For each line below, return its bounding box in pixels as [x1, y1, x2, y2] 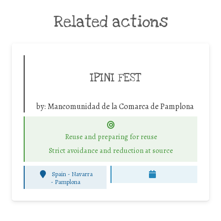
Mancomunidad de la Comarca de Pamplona [47, 101, 194, 112]
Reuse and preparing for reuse [65, 131, 157, 142]
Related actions [53, 12, 168, 32]
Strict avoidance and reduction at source [49, 146, 173, 156]
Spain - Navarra [51, 170, 93, 179]
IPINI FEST [90, 70, 140, 85]
